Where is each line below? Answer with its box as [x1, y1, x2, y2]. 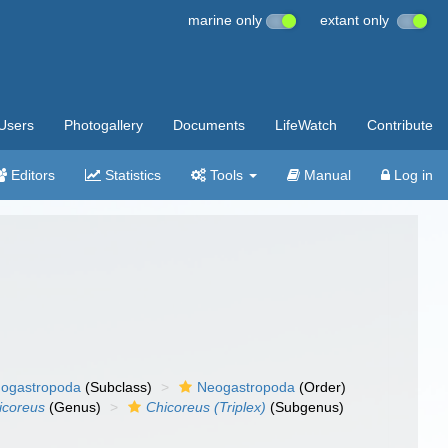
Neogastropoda [197, 379, 296, 395]
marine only [188, 12, 266, 28]
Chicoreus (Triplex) [146, 399, 267, 415]
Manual [300, 167, 351, 183]
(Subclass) [81, 379, 153, 395]
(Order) [295, 379, 347, 395]
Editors [7, 167, 55, 183]
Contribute [367, 117, 433, 133]
